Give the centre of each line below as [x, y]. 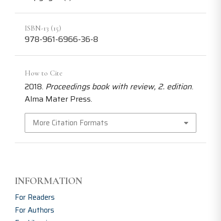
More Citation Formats [70, 123]
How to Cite [44, 73]
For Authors [35, 210]
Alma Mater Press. [58, 99]
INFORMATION [49, 181]
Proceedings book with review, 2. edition [119, 87]
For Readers [35, 197]
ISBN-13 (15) [43, 28]
